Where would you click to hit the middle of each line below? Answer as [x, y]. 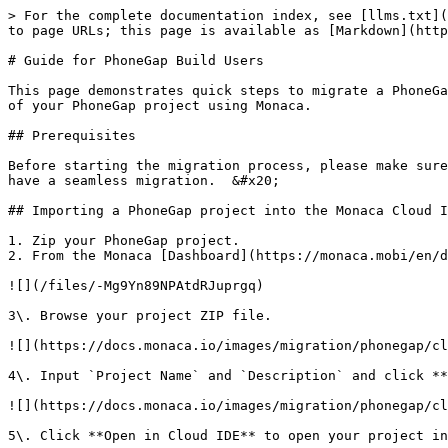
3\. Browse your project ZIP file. [140, 315]
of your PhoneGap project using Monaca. [160, 105]
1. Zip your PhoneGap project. [124, 240]
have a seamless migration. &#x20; [144, 180]
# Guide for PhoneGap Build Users [136, 60]
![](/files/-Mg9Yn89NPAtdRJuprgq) [136, 285]
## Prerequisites [72, 135]
